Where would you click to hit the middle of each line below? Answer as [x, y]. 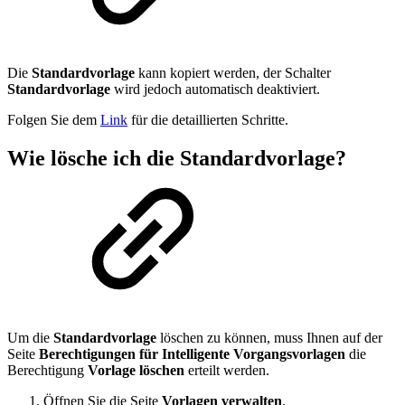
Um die [30, 337]
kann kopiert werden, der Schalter [233, 72]
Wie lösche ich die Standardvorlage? [177, 158]
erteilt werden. [227, 370]
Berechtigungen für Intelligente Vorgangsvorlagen [192, 353]
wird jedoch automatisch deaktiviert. [215, 89]
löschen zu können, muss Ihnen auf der [269, 337]
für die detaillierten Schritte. [208, 119]
